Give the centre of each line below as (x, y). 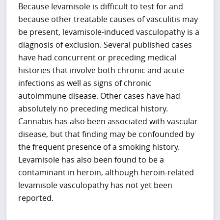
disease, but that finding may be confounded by (107, 134)
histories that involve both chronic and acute (101, 70)
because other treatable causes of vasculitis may (108, 19)
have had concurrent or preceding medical (97, 58)
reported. (36, 198)
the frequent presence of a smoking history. (99, 147)
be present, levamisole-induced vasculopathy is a (109, 32)
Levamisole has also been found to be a (91, 160)
